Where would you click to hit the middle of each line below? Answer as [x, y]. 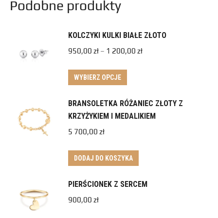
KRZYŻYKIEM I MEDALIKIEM [112, 116]
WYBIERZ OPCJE [98, 77]
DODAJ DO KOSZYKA [103, 158]
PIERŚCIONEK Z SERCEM [108, 184]
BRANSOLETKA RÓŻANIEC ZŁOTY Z [126, 103]
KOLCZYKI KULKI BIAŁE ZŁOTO [117, 35]
